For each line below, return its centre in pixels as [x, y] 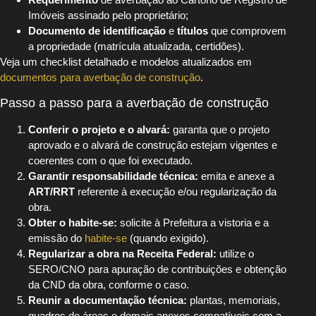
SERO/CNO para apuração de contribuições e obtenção [157, 269]
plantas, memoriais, [233, 300]
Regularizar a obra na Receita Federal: [122, 253]
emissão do [56, 238]
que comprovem [247, 31]
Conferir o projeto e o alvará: [99, 129]
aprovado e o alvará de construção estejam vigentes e [153, 145]
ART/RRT [51, 191]
